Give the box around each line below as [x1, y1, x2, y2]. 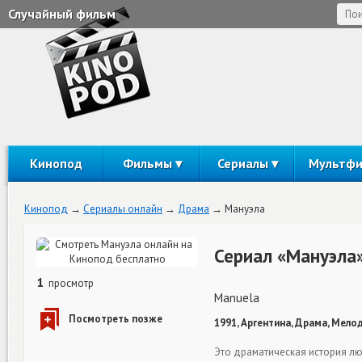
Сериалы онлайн [83, 202, 162, 216]
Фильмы [122, 155, 172, 171]
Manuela [214, 290, 259, 305]
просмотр [46, 276, 94, 290]
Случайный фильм [8, 6, 116, 22]
